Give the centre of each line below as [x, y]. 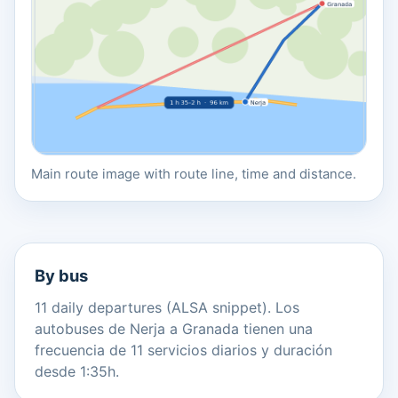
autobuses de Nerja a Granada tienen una [174, 329]
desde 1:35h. [77, 372]
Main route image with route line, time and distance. [194, 175]
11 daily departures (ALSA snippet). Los [167, 308]
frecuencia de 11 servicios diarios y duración [183, 350]
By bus [61, 276]
